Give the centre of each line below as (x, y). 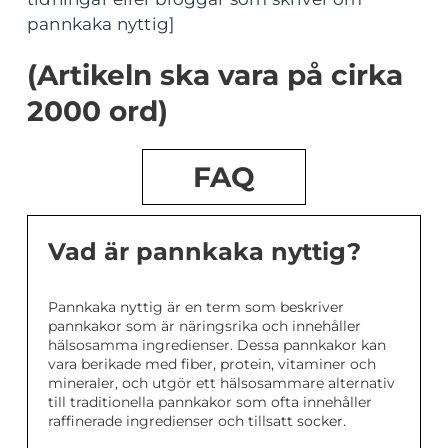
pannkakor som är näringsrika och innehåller (204, 326)
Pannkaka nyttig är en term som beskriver (196, 307)
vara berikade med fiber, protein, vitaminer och (212, 364)
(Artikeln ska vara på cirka (215, 75)
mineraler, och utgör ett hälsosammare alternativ (221, 383)
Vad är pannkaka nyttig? (204, 252)
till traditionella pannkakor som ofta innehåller (210, 402)
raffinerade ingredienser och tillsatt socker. (197, 421)
